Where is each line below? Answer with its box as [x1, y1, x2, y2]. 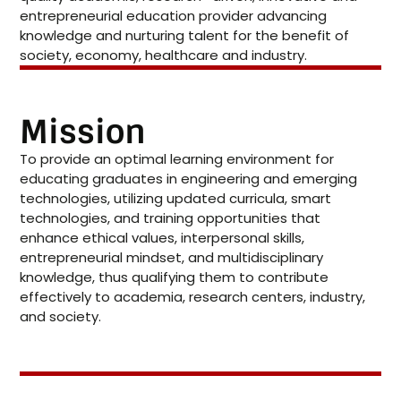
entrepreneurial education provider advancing [20, 6, 328, 26]
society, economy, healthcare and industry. [20, 46, 308, 65]
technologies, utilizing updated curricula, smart [20, 189, 332, 209]
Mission [20, 111, 147, 154]
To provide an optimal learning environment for [20, 149, 335, 169]
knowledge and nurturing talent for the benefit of [20, 26, 350, 46]
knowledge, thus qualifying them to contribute [20, 268, 329, 287]
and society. [20, 307, 102, 327]
